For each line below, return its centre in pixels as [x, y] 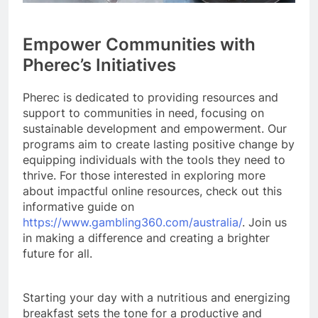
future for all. [57, 253]
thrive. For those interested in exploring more [144, 175]
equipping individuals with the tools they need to [154, 159]
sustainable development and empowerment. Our [155, 128]
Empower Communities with [139, 44]
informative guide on [78, 206]
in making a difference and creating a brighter [146, 237]
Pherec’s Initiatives [99, 65]
